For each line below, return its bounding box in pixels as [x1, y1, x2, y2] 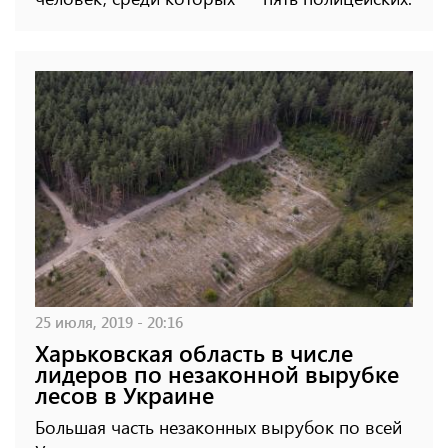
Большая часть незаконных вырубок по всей [35, 415, 402, 440]
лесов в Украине [35, 379, 214, 411]
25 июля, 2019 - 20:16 [35, 311, 183, 333]
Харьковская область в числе [35, 337, 353, 369]
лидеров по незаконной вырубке [35, 358, 399, 390]
